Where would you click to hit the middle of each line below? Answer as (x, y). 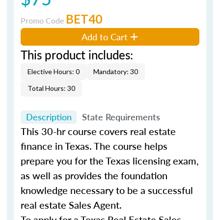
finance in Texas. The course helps (94, 146)
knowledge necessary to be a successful (107, 190)
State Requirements (121, 117)
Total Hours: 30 (51, 88)
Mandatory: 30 (116, 71)
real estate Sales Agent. (71, 205)
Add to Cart (105, 36)
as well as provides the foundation (94, 175)
